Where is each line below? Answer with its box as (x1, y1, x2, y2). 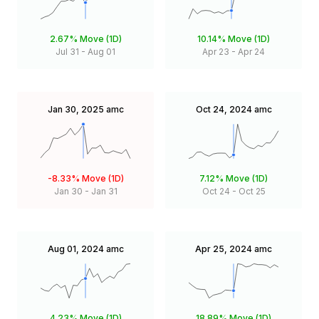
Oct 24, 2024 (195, 103, 252, 115)
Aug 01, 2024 (47, 243, 104, 254)
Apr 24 (238, 46, 265, 57)
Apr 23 (202, 46, 229, 57)
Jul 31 (56, 46, 79, 57)
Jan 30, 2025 (47, 103, 104, 115)
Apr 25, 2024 (195, 243, 252, 254)
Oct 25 (238, 185, 266, 197)
